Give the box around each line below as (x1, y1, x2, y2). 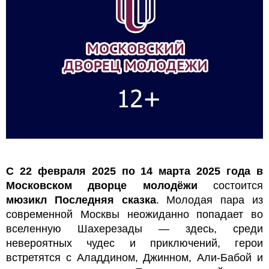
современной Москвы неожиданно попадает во (6, 208, 263, 220)
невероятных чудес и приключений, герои (6, 237, 263, 249)
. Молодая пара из (156, 193, 264, 206)
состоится (197, 179, 264, 192)
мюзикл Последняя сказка (6, 193, 156, 206)
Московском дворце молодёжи (6, 179, 198, 192)
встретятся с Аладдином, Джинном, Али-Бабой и (6, 251, 263, 264)
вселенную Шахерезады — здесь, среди (6, 222, 263, 235)
